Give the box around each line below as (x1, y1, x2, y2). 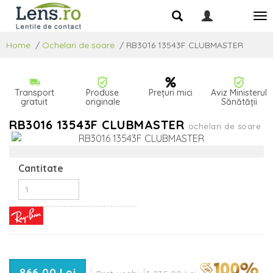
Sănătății (221, 96, 257, 107)
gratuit (21, 96, 48, 107)
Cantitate (18, 161, 63, 174)
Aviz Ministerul (211, 87, 267, 98)
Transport (14, 87, 54, 98)
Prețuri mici (149, 87, 193, 98)
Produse (86, 87, 119, 98)
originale (85, 96, 120, 107)
